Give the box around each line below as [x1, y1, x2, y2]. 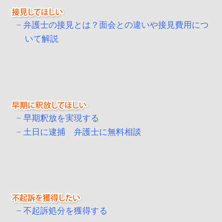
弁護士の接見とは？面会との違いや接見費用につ [23, 20, 209, 30]
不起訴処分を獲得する [23, 206, 108, 216]
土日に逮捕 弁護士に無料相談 [23, 127, 141, 137]
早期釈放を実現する [23, 113, 99, 123]
